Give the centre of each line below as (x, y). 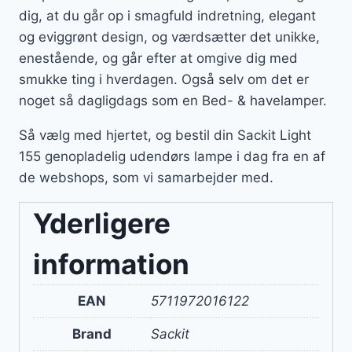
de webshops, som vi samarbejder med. (146, 178)
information (111, 264)
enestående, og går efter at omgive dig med (158, 59)
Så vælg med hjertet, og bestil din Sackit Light (165, 136)
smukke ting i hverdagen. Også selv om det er (164, 80)
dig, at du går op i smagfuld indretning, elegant (167, 16)
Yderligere (102, 224)
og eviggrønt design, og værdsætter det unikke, (169, 37)
